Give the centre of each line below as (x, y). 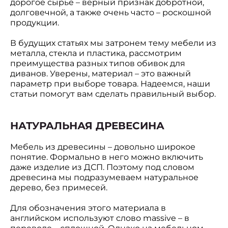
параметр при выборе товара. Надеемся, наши (110, 84)
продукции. (36, 23)
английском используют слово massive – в (100, 218)
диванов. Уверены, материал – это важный (101, 74)
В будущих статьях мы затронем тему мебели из (113, 43)
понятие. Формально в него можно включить (107, 157)
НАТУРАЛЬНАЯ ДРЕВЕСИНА (87, 126)
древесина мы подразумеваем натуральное (104, 177)
